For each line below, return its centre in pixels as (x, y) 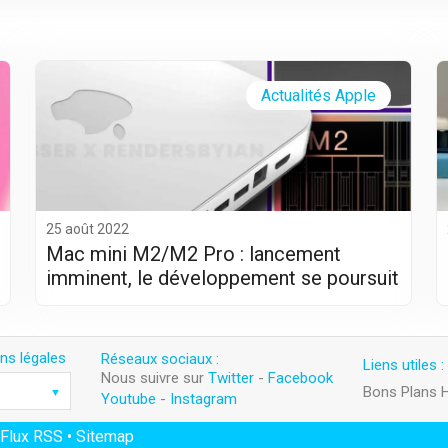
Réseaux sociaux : (160, 358)
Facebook (300, 378)
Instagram (203, 398)
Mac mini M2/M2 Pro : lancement (193, 253)
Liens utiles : (403, 365)
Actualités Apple (318, 95)
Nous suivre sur (154, 378)
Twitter (231, 378)
